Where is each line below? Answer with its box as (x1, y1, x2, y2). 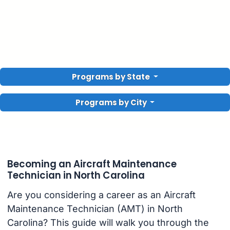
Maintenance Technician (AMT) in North (7, 203, 183, 215)
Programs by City (75, 97, 147, 108)
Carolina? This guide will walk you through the (7, 217, 209, 228)
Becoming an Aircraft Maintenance (7, 157, 177, 170)
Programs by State (72, 71, 152, 82)
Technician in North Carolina (7, 168, 145, 182)
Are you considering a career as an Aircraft (7, 189, 196, 201)
